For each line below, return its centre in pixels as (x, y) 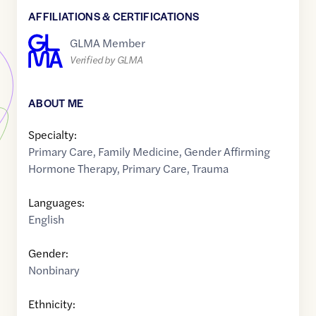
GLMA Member (108, 42)
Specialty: (53, 135)
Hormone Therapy (73, 169)
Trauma (210, 169)
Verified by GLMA (107, 60)
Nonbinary (54, 270)
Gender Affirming (227, 152)
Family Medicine (139, 152)
